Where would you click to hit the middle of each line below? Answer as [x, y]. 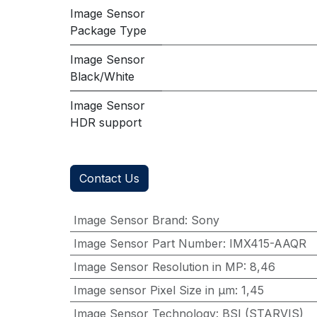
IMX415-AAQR [267, 243]
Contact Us [109, 178]
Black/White [102, 76]
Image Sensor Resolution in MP [158, 267]
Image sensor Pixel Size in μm [154, 290]
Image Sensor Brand [129, 220]
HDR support [105, 122]
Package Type [108, 30]
